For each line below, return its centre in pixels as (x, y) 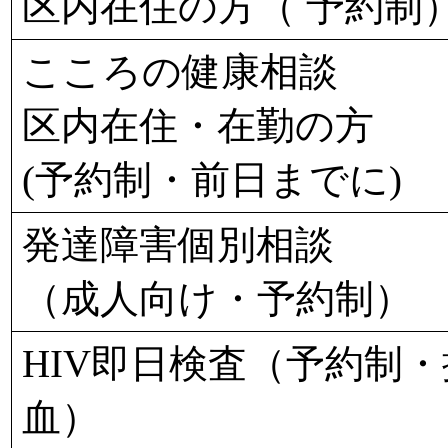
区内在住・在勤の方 (198, 125)
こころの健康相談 (180, 71)
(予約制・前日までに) (212, 179)
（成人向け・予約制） (217, 298)
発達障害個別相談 (178, 244)
